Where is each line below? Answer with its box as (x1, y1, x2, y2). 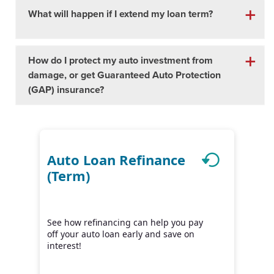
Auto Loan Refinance (47, 150, 185, 169)
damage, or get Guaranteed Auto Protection (28, 69, 221, 81)
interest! (47, 240, 81, 251)
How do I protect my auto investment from (28, 54, 213, 67)
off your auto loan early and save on (47, 228, 194, 240)
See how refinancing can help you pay (47, 217, 203, 228)
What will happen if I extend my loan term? (28, 8, 213, 20)
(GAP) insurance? (28, 84, 104, 96)
